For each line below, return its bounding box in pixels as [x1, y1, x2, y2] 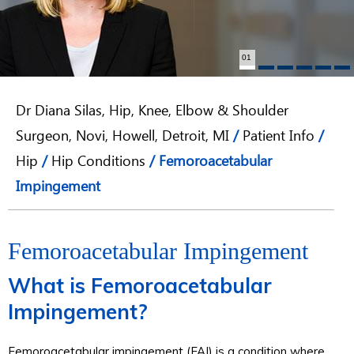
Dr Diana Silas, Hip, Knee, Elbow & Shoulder [16, 100, 288, 126]
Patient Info [243, 126, 314, 151]
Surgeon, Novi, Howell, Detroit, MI [16, 126, 229, 151]
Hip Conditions [51, 151, 145, 176]
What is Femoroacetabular [8, 273, 272, 299]
